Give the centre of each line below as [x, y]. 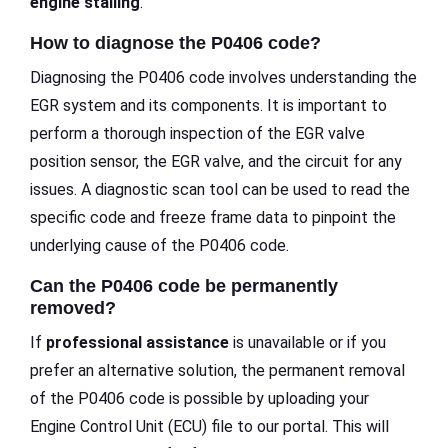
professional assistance [137, 343]
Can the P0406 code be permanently [184, 286]
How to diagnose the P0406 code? [175, 43]
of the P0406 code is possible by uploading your [199, 399]
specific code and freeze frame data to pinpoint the [213, 218]
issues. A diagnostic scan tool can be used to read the [220, 190]
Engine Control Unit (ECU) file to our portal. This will [209, 427]
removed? [73, 308]
